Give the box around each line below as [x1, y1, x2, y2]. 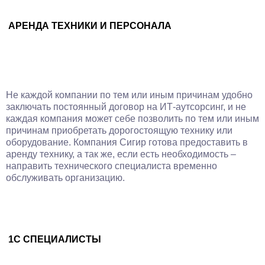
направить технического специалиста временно [6, 161, 217, 171]
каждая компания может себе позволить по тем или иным [6, 114, 259, 124]
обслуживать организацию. [6, 173, 125, 183]
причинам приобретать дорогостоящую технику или [6, 125, 232, 135]
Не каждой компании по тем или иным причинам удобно [6, 90, 253, 100]
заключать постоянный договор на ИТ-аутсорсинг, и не [6, 102, 246, 112]
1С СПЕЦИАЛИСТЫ [8, 234, 101, 244]
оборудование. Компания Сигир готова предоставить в [6, 137, 248, 147]
